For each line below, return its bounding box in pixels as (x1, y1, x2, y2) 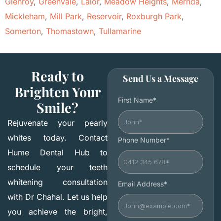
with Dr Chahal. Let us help (7, 192, 108, 202)
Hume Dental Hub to (7, 147, 108, 158)
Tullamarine (99, 26, 141, 37)
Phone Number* (118, 136, 170, 145)
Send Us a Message (123, 73, 199, 85)
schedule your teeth (7, 162, 108, 173)
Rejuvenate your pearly (7, 118, 108, 128)
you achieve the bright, (7, 207, 108, 217)
